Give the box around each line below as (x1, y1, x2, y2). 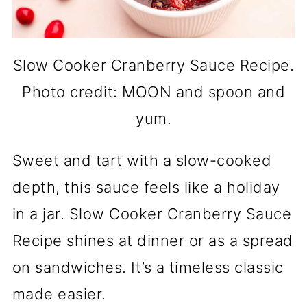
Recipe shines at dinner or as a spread (12, 232, 293, 250)
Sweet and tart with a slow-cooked (12, 151, 272, 170)
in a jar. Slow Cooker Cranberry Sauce (12, 205, 292, 223)
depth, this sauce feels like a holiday (12, 178, 280, 197)
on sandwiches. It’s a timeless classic (12, 258, 284, 277)
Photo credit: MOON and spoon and (22, 83, 285, 101)
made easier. (12, 285, 106, 304)
